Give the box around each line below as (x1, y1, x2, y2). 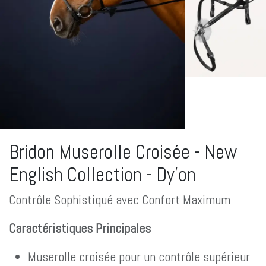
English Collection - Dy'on (9, 161, 196, 186)
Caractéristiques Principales (9, 220, 151, 236)
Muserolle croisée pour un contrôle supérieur (28, 248, 250, 265)
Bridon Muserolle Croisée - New (9, 139, 237, 164)
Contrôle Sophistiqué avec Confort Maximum (9, 191, 230, 208)
